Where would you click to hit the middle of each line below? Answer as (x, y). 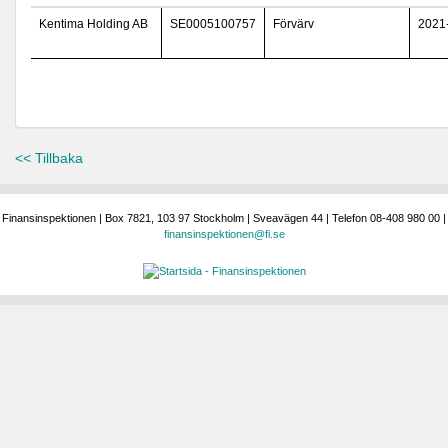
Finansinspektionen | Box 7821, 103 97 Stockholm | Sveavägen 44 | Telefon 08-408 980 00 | (224, 218)
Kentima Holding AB (93, 24)
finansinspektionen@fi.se (224, 234)
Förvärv (293, 24)
